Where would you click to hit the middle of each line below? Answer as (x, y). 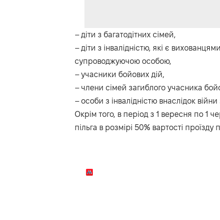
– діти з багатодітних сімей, (125, 35)
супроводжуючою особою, (123, 61)
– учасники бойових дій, (120, 75)
